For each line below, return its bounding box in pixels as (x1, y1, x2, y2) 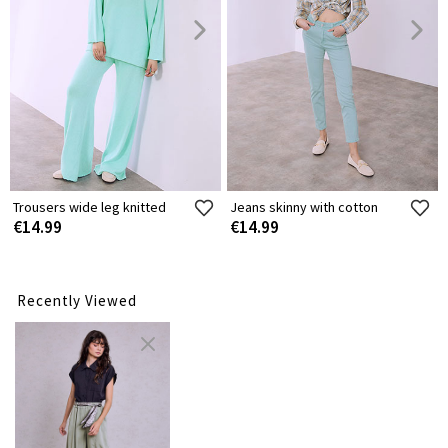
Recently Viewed (17, 290, 137, 310)
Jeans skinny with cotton (230, 197, 378, 216)
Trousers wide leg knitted (13, 197, 166, 216)
